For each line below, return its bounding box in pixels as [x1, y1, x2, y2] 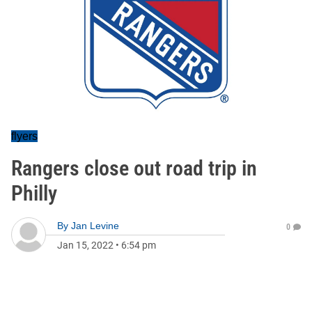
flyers [11, 130, 38, 142]
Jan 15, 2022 [57, 240, 114, 251]
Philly [11, 181, 57, 205]
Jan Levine [71, 220, 119, 231]
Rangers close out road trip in [11, 156, 257, 180]
